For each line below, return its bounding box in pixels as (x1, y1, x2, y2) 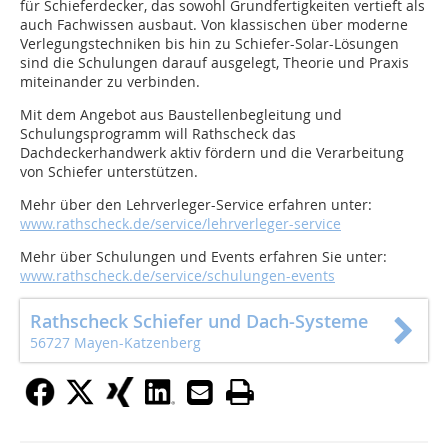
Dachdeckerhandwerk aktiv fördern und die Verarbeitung (20, 143, 404, 162)
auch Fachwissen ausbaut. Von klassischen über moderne (20, 15, 408, 34)
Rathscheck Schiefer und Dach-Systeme (30, 309, 368, 333)
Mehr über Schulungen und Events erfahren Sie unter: (20, 247, 387, 266)
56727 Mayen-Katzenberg (30, 333, 201, 352)
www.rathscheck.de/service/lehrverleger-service (20, 214, 341, 233)
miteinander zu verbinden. (20, 72, 200, 91)
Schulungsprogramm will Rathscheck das (20, 124, 296, 143)
